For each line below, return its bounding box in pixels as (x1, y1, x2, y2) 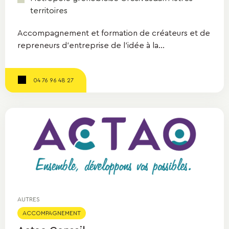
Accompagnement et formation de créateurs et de (17, 29, 210, 37)
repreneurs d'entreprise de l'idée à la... (17, 41, 165, 50)
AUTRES (17, 196, 40, 202)
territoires (30, 7, 67, 15)
